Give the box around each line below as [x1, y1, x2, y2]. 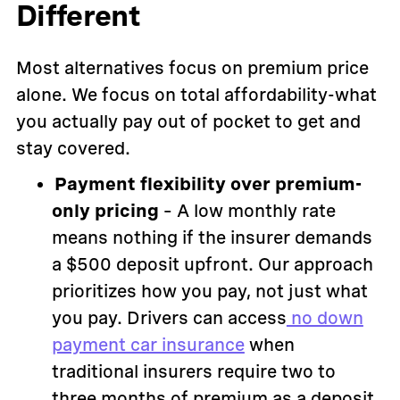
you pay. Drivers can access [51, 307, 287, 329]
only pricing [51, 200, 159, 222]
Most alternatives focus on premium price [15, 57, 369, 79]
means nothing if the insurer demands [51, 227, 372, 249]
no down [286, 307, 363, 329]
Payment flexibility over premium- [54, 173, 362, 196]
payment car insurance [51, 334, 245, 356]
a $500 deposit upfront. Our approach [51, 254, 373, 276]
